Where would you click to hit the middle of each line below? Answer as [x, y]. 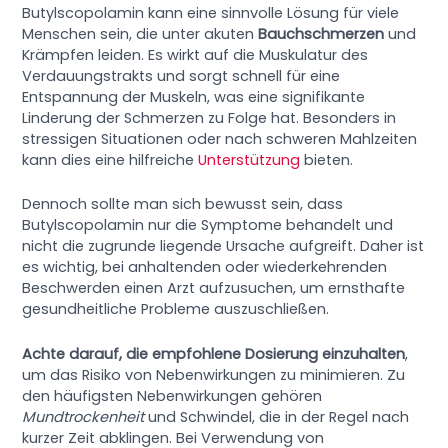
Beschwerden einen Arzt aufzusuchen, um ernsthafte [214, 288]
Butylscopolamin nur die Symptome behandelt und [208, 225]
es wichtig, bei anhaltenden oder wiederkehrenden [205, 267]
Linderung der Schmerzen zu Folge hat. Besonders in [209, 118]
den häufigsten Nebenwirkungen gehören [172, 395]
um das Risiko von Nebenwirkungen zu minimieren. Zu [214, 374]
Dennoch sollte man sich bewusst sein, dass [183, 204]
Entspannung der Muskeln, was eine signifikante [194, 97]
